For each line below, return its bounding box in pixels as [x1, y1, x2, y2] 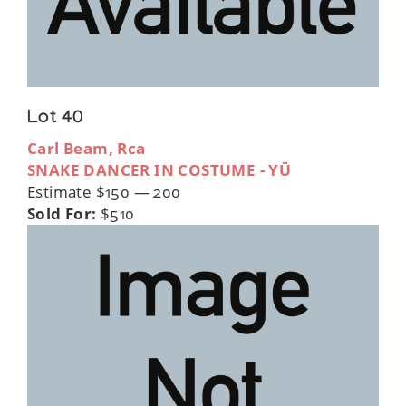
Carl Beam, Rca [27, 138, 146, 159]
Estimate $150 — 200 [27, 181, 181, 203]
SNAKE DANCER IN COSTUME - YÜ [27, 159, 292, 181]
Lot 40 [27, 109, 84, 131]
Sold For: [27, 203, 97, 225]
